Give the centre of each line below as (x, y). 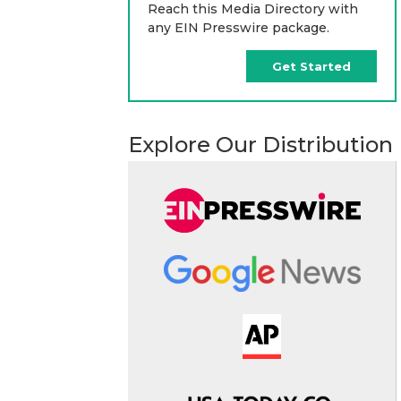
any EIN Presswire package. (239, 27)
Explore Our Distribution (260, 144)
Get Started (311, 66)
